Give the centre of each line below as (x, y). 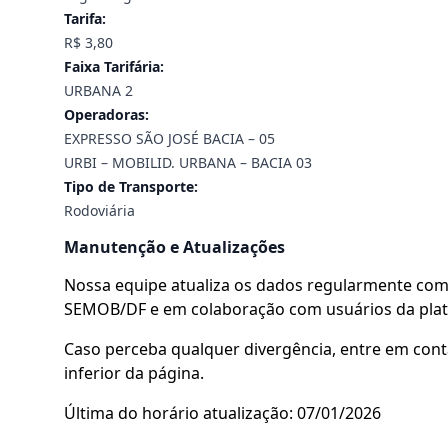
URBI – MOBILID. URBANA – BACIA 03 (188, 162)
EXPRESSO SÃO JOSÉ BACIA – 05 (169, 138)
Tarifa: (85, 18)
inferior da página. (134, 373)
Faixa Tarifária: (114, 66)
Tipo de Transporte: (131, 186)
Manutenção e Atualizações (174, 247)
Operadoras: (106, 114)
